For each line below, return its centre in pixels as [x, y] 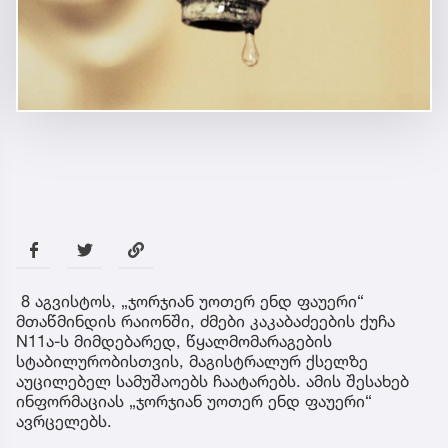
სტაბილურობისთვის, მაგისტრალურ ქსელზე [192, 361]
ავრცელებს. [64, 421]
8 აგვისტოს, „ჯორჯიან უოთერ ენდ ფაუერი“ [190, 301]
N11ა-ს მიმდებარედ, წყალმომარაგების [174, 341]
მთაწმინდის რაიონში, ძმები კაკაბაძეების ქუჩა [205, 321]
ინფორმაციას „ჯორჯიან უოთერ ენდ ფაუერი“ [194, 401]
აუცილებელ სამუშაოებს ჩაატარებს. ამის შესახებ [212, 381]
